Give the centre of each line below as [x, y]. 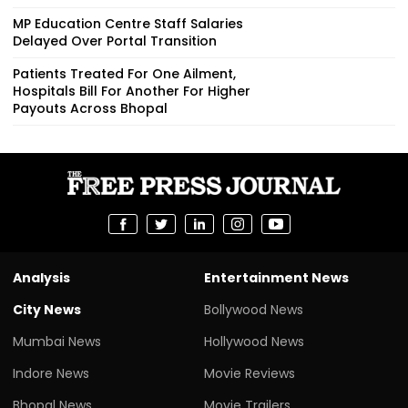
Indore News [51, 373]
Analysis [41, 277]
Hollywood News [254, 341]
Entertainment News [276, 277]
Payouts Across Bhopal [90, 108]
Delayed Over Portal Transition [115, 41]
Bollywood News [254, 309]
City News [47, 309]
